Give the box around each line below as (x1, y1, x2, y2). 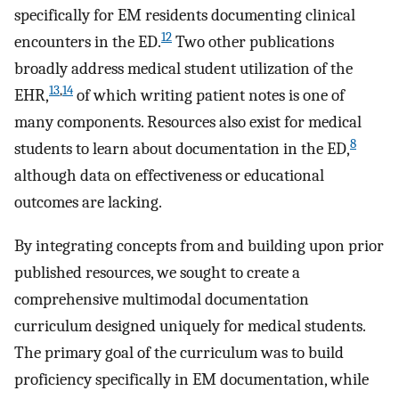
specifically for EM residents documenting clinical (14, 4, 355, 25)
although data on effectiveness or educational (14, 165, 324, 185)
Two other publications (172, 31, 334, 52)
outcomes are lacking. (14, 191, 162, 212)
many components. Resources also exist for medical (14, 111, 362, 132)
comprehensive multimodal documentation (14, 289, 309, 309)
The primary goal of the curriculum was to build (14, 342, 344, 362)
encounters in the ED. (14, 31, 161, 52)
